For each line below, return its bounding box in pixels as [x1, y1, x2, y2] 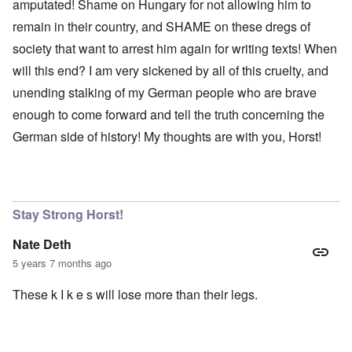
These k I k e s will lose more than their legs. [13, 285, 258, 304]
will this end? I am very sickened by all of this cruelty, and [13, 61, 328, 80]
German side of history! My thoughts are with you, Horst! [13, 127, 321, 146]
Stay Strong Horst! [13, 205, 123, 224]
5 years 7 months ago [13, 255, 112, 271]
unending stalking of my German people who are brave [13, 83, 317, 102]
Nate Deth [13, 235, 71, 254]
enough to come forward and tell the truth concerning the [13, 105, 324, 124]
